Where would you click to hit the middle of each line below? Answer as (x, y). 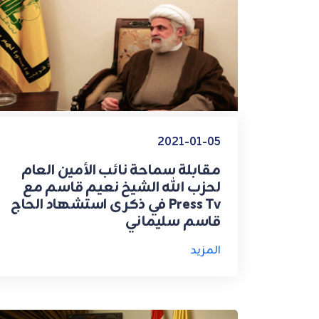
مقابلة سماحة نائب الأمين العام (121, 171)
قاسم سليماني (173, 222)
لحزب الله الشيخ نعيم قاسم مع (121, 188)
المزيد (205, 251)
